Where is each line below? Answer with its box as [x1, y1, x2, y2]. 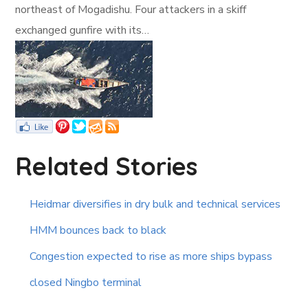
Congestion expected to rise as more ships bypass [30, 249, 273, 265]
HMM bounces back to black [30, 223, 167, 239]
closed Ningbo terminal [30, 275, 142, 291]
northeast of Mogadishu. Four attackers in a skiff [15, 2, 247, 18]
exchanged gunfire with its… [15, 23, 150, 38]
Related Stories [15, 151, 198, 182]
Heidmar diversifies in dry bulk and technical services [30, 197, 281, 212]
